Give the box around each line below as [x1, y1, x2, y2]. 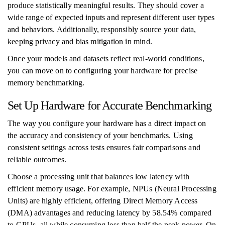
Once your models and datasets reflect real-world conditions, [8, 54, 204, 63]
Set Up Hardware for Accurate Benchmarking [8, 99, 212, 112]
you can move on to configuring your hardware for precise [8, 66, 198, 75]
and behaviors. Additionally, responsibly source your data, [8, 25, 196, 34]
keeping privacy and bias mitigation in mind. [8, 37, 152, 46]
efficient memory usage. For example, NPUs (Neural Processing [8, 184, 216, 193]
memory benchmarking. [8, 78, 85, 87]
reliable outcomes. [8, 155, 67, 164]
